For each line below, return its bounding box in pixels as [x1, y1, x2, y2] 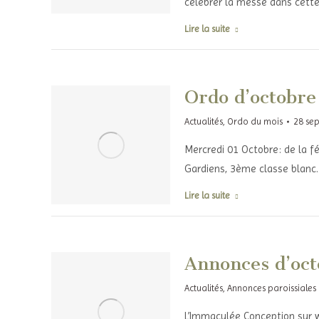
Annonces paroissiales [226, 283, 316, 293]
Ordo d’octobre [184, 86, 316, 108]
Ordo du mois [226, 116, 283, 127]
